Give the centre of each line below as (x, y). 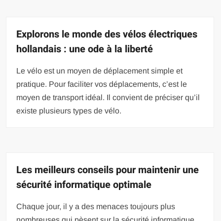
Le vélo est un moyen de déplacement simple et (100, 71)
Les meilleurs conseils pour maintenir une (108, 170)
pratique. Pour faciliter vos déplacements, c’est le (102, 84)
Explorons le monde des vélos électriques (107, 34)
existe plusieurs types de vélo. (69, 110)
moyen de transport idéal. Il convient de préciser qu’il (108, 97)
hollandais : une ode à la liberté (85, 49)
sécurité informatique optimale (84, 184)
